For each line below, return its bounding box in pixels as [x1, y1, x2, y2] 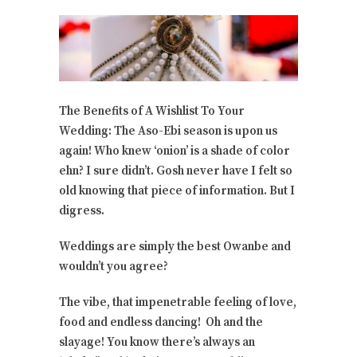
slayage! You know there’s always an [59, 335, 255, 351]
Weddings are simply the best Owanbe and [59, 239, 291, 255]
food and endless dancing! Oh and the [59, 315, 263, 331]
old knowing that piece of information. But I [59, 183, 295, 199]
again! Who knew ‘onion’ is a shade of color [59, 143, 290, 159]
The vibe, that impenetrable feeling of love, [59, 295, 296, 311]
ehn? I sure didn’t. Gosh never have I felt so [59, 163, 292, 179]
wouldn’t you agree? [59, 259, 168, 275]
